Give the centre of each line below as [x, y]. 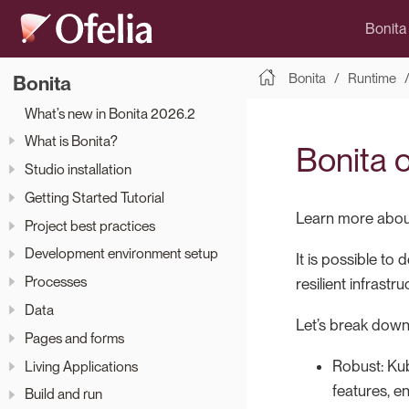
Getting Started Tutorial [94, 197]
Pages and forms [74, 338]
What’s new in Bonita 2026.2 [110, 113]
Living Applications [81, 366]
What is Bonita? [71, 142]
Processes [56, 282]
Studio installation [78, 170]
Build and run [63, 394]
